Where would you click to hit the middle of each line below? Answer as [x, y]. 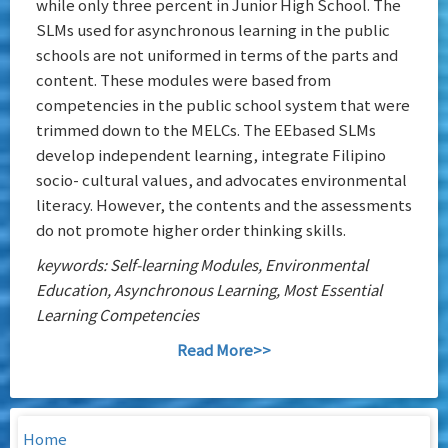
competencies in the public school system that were [223, 105]
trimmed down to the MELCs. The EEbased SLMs [206, 130]
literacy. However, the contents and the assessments [224, 205]
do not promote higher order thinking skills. [191, 230]
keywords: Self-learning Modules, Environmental [202, 265]
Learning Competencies [117, 315]
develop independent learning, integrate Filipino [211, 155]
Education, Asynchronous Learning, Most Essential [209, 290]
